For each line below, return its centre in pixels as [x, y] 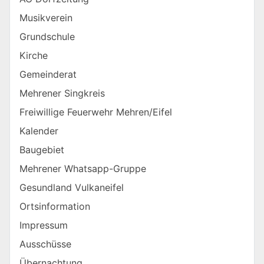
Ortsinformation [55, 207]
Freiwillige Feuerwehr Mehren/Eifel [96, 112]
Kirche [34, 56]
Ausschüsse [45, 244]
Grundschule [47, 37]
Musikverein [46, 18]
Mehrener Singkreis [62, 93]
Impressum [44, 225]
